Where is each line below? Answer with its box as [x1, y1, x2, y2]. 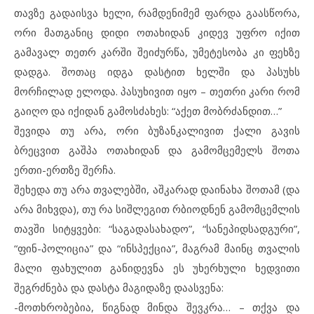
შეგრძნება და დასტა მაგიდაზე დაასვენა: [14, 280, 224, 294]
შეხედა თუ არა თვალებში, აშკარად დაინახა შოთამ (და [14, 182, 300, 196]
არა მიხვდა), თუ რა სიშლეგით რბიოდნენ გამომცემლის [14, 202, 300, 216]
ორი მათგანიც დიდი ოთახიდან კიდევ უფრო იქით [14, 25, 300, 39]
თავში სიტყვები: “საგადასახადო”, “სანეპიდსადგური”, [14, 221, 300, 235]
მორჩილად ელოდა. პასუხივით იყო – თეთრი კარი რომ [14, 84, 300, 98]
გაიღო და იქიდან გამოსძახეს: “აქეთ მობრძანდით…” [14, 104, 282, 118]
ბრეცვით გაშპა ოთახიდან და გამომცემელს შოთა [14, 143, 300, 157]
